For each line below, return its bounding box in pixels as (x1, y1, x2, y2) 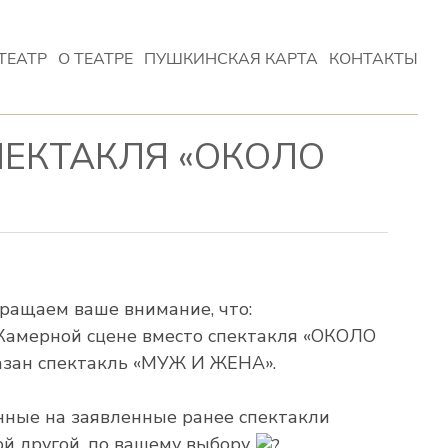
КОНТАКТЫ (328, 47, 418, 70)
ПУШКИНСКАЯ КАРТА (144, 47, 318, 70)
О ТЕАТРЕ (58, 47, 134, 70)
